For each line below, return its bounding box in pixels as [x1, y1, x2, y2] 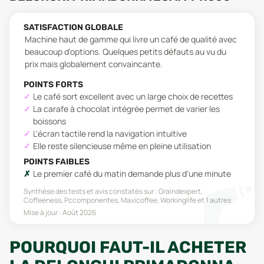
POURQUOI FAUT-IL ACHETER [9, 237, 246, 257]
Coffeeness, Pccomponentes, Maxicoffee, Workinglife [24, 195, 196, 205]
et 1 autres [196, 195, 231, 205]
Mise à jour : [24, 207, 62, 217]
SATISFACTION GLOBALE [24, 22, 123, 32]
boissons [33, 115, 66, 127]
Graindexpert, [159, 186, 203, 196]
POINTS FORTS [24, 80, 83, 90]
